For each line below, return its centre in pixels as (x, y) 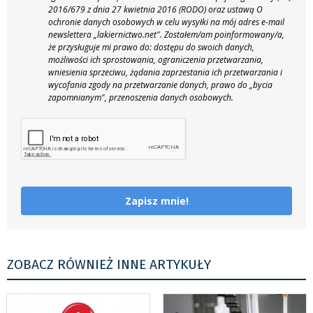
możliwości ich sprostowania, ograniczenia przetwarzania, (156, 60)
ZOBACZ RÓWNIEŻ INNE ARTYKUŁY (109, 265)
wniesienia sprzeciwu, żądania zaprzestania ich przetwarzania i (165, 73)
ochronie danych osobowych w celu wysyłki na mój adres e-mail (166, 22)
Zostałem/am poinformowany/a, (224, 35)
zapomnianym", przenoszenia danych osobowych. (141, 98)
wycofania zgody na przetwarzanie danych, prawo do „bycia (160, 85)
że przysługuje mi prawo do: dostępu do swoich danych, (151, 48)
